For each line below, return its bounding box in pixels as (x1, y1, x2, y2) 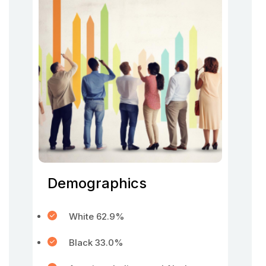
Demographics (47, 175, 147, 192)
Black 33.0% (69, 237, 123, 248)
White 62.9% (69, 211, 125, 222)
